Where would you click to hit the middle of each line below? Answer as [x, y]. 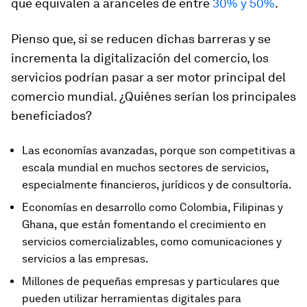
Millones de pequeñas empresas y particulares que [151, 281]
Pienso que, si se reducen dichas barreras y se [141, 38]
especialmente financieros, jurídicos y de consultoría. [157, 184]
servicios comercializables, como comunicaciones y [152, 241]
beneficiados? [51, 115]
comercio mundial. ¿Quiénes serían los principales [153, 96]
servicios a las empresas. [85, 258]
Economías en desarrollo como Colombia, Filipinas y [152, 207]
